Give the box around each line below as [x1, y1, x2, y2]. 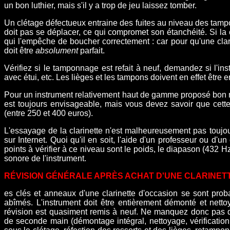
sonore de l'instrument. [4, 154, 86, 163]
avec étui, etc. [4, 73, 54, 82]
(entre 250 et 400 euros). [4, 109, 93, 118]
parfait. [78, 46, 105, 55]
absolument [35, 46, 78, 55]
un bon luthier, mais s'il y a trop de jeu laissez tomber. [4, 1, 197, 10]
